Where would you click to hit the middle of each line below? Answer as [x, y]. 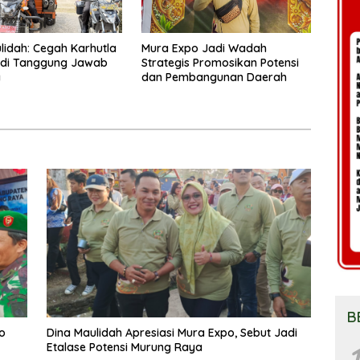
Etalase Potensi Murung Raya [124, 348]
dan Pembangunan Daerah [214, 77]
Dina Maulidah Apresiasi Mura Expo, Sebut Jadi [172, 333]
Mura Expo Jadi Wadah [204, 48]
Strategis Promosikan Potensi [220, 62]
